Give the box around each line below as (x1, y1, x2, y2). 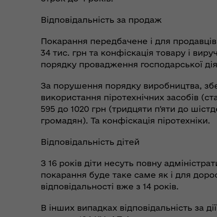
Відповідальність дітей (41, 137, 139, 147)
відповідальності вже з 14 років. (41, 182, 179, 191)
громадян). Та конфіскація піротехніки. (41, 116, 210, 125)
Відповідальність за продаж (41, 15, 162, 25)
